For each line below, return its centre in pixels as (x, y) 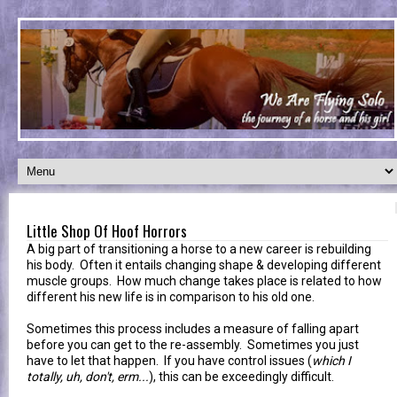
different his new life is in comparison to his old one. (171, 296)
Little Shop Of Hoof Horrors (107, 230)
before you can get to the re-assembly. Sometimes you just (193, 344)
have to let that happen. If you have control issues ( (169, 360)
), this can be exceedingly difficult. (241, 376)
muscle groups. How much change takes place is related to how (204, 280)
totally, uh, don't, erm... (88, 376)
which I (331, 360)
